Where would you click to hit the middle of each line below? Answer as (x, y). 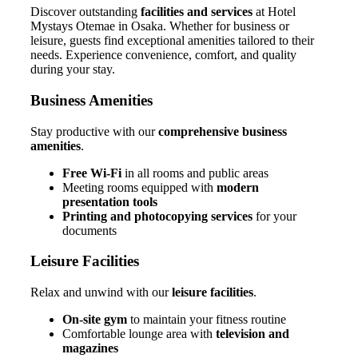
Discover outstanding (86, 12)
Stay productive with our (94, 131)
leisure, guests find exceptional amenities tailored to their (172, 41)
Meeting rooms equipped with (139, 187)
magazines (90, 348)
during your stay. (73, 70)
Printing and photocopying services (157, 216)
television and (253, 334)
